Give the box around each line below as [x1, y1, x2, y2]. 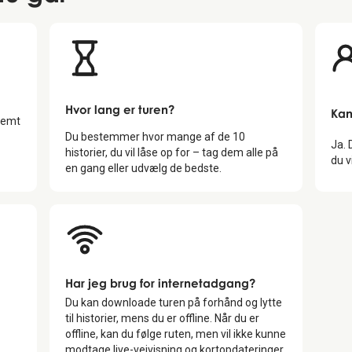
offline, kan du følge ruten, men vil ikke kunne [64, 327, 286, 340]
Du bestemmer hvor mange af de [64, 130, 233, 143]
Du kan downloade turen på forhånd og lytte [64, 295, 282, 309]
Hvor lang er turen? [64, 101, 174, 116]
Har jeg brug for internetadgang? [64, 275, 255, 290]
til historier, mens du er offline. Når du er [64, 311, 259, 324]
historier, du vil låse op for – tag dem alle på [64, 145, 278, 159]
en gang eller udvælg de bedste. [64, 161, 222, 174]
